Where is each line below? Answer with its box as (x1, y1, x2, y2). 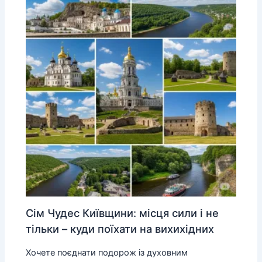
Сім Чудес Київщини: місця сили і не (26, 206, 219, 219)
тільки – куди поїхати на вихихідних (26, 222, 215, 235)
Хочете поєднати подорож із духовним (26, 247, 188, 258)
